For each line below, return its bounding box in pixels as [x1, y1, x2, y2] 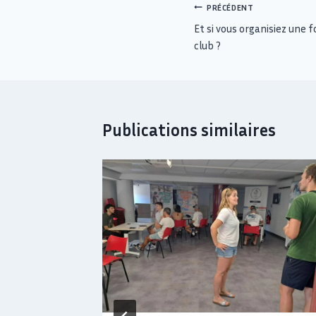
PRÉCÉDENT [207, 1, 254, 13]
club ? [194, 39, 221, 52]
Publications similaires [102, 120, 276, 140]
